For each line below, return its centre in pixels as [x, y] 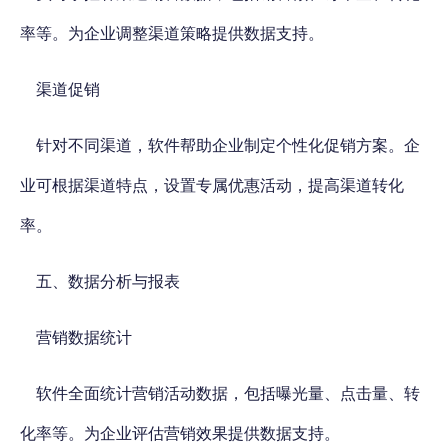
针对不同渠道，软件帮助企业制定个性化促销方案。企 [228, 145]
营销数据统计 [84, 337]
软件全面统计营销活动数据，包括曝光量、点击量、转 [228, 393]
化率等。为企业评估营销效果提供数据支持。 [180, 433]
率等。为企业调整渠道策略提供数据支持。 [172, 33]
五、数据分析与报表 [108, 281]
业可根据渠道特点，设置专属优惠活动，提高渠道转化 [212, 185]
